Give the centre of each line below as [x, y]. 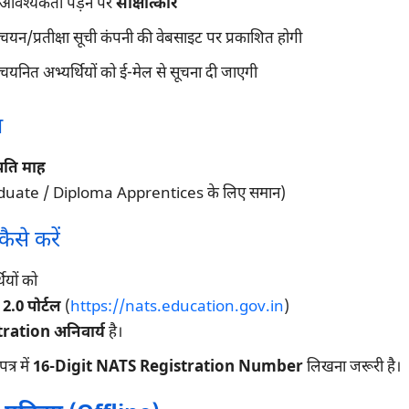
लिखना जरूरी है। [351, 367]
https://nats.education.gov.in [177, 307]
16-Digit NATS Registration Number [168, 367]
